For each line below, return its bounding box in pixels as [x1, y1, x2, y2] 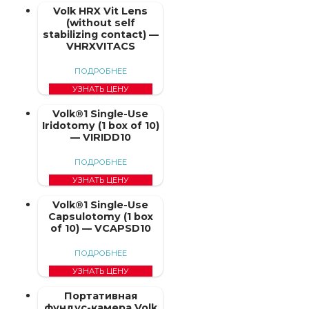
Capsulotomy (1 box [48, 210, 153, 223]
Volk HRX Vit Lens [53, 4, 148, 17]
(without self [66, 16, 135, 29]
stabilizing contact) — [42, 28, 159, 41]
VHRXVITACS [66, 39, 135, 52]
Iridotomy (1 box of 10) [41, 119, 159, 132]
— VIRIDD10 [70, 130, 131, 143]
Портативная [63, 289, 137, 302]
